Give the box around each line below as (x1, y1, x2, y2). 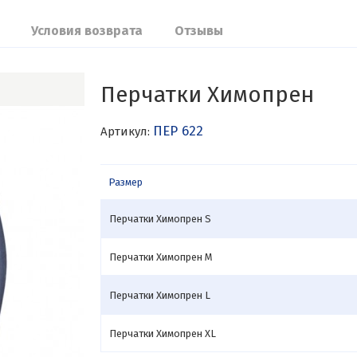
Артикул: (100, 124, 153, 139)
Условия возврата (30, 23, 143, 38)
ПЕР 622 (152, 123, 203, 139)
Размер (108, 176, 143, 188)
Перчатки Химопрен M (108, 250, 213, 263)
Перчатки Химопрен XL (108, 327, 216, 339)
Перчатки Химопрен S (108, 212, 211, 225)
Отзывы (174, 23, 223, 38)
